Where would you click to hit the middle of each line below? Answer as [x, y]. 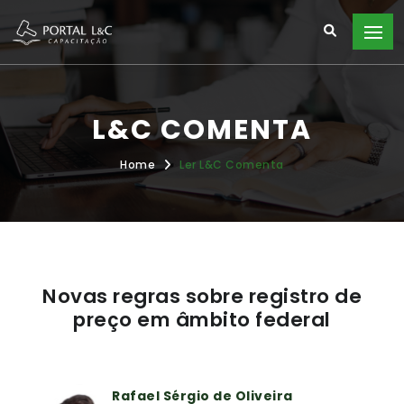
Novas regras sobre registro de [202, 297]
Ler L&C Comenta [232, 164]
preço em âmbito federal [202, 320]
